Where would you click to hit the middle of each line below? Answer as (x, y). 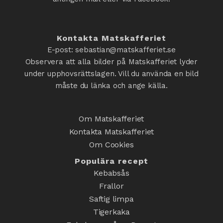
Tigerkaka (111, 212)
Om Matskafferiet (111, 119)
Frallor (111, 186)
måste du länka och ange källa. (111, 86)
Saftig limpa (111, 199)
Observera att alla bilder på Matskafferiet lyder (111, 62)
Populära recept (111, 161)
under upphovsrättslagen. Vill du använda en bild (111, 74)
